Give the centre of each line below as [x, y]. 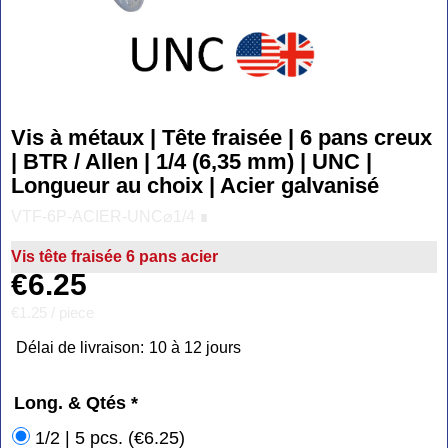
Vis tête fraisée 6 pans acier [114, 256]
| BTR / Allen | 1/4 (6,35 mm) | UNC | [191, 161]
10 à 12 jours [195, 348]
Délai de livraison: [80, 348]
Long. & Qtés [72, 403]
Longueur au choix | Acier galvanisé [195, 185]
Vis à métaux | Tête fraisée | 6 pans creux [221, 137]
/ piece [70, 312]
